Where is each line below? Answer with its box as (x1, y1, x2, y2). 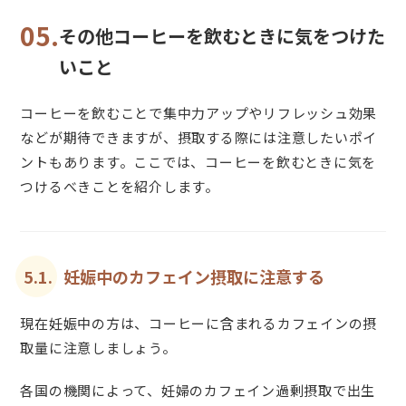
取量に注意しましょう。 (20, 337, 177, 357)
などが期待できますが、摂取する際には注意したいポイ (20, 128, 378, 148)
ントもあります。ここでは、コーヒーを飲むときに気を (20, 152, 377, 172)
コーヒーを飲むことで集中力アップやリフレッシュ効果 (20, 103, 378, 123)
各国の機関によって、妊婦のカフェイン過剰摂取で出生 (20, 380, 376, 400)
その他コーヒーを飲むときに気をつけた (59, 22, 386, 49)
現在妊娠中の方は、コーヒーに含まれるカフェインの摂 (20, 313, 378, 333)
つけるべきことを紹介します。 (20, 177, 219, 197)
